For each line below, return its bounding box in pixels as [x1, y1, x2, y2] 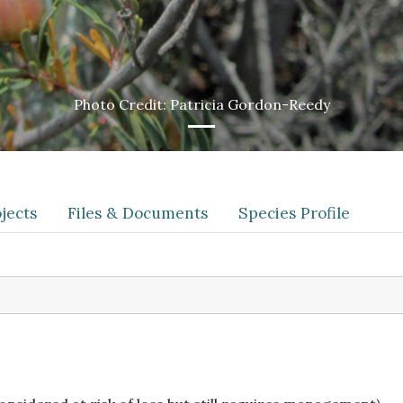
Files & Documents [67, 203, 208, 223]
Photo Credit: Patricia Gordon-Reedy [73, 95, 330, 113]
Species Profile [238, 203, 350, 223]
